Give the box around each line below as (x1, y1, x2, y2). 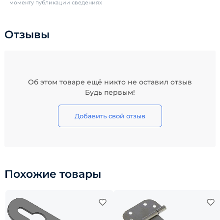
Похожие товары (4, 167, 101, 181)
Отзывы (4, 28, 50, 41)
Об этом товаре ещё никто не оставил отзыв (28, 78, 192, 86)
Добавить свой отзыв (75, 112, 145, 120)
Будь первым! (85, 88, 135, 97)
